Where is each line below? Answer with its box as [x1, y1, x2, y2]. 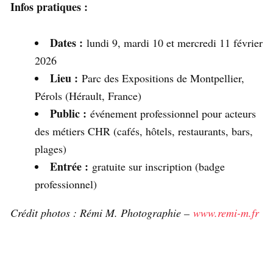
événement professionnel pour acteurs [87, 106, 256, 121]
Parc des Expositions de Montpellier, [78, 71, 244, 86]
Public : [50, 105, 87, 122]
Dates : [50, 35, 83, 51]
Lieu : [50, 70, 78, 87]
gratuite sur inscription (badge [88, 159, 225, 174]
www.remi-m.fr [193, 205, 259, 221]
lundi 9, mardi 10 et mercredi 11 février [83, 35, 263, 51]
